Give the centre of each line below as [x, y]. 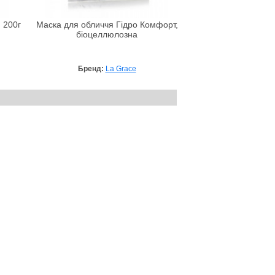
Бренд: [91, 68]
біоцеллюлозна [107, 34]
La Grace [121, 68]
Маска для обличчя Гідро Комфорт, [107, 25]
